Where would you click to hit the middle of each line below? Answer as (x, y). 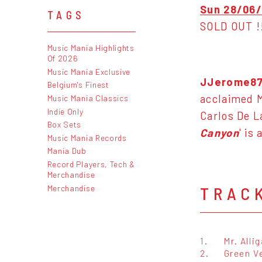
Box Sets (64, 125)
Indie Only (65, 111)
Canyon (220, 132)
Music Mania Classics (88, 98)
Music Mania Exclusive (89, 71)
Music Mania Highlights (91, 48)
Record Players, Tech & (91, 164)
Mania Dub (67, 151)
